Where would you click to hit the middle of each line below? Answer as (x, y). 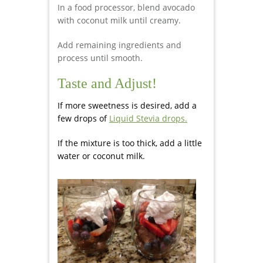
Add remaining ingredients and (119, 45)
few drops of (83, 119)
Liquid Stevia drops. (148, 119)
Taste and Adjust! (107, 84)
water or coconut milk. (101, 156)
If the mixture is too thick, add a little (130, 143)
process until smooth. (100, 58)
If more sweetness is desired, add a (127, 106)
